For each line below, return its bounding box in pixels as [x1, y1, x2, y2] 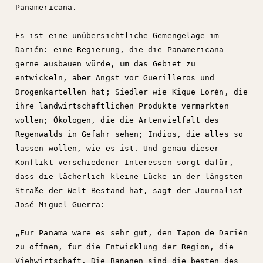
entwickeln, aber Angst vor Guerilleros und [15, 73, 215, 82]
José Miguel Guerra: [15, 200, 106, 209]
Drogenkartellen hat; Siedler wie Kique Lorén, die [15, 87, 248, 96]
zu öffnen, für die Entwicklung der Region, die [15, 242, 234, 251]
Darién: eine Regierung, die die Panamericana [15, 45, 224, 54]
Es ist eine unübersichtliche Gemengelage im [15, 31, 220, 40]
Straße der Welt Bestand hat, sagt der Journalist [15, 186, 243, 195]
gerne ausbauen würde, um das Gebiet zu [15, 59, 196, 68]
